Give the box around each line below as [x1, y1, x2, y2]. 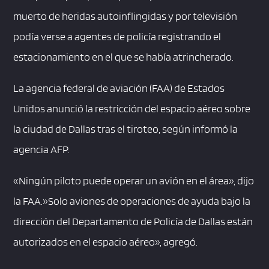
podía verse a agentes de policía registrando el [13, 30, 222, 43]
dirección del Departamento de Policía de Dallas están [13, 215, 253, 228]
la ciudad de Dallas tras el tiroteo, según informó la [13, 122, 238, 136]
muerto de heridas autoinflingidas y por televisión [13, 10, 238, 23]
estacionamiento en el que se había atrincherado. [13, 50, 234, 64]
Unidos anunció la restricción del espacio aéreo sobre [13, 102, 251, 115]
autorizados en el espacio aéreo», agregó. [13, 235, 198, 249]
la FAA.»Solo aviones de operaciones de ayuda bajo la [13, 195, 251, 208]
